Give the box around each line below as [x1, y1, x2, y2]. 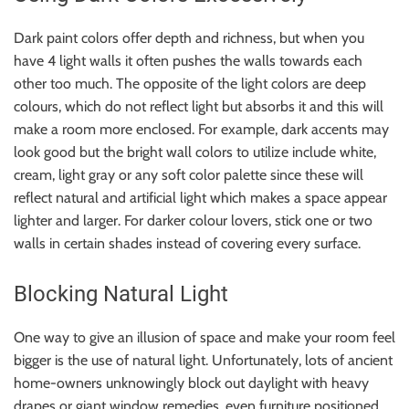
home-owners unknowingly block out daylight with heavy [14, 373, 369, 392]
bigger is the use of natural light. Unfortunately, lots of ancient [14, 351, 393, 369]
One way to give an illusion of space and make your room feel [14, 328, 395, 346]
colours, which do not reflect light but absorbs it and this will [14, 97, 383, 115]
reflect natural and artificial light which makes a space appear [14, 188, 387, 206]
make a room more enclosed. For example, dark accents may [14, 120, 389, 138]
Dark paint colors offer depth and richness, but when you [14, 28, 364, 47]
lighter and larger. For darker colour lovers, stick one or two [14, 211, 372, 229]
